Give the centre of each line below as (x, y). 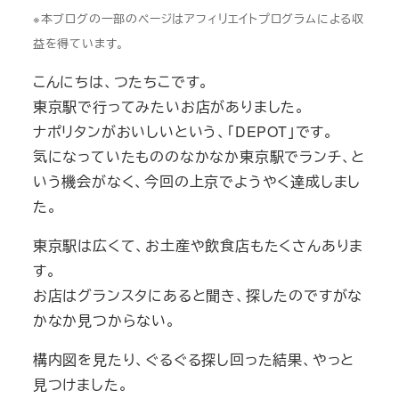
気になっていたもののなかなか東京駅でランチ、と (199, 156)
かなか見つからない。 (104, 320)
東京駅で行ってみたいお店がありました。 (169, 106)
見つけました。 (81, 384)
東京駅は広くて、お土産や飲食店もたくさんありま (198, 245)
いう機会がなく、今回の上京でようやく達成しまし (197, 181)
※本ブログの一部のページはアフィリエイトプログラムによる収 (198, 18)
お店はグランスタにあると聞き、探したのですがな (198, 295)
